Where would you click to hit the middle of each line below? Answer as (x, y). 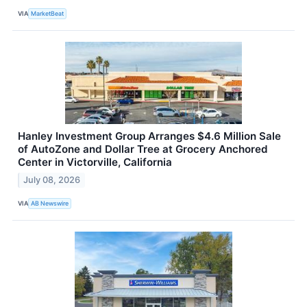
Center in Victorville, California (95, 162)
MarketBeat (48, 14)
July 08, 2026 (52, 180)
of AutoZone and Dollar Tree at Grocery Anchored (143, 149)
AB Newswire (50, 204)
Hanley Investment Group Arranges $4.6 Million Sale (149, 136)
